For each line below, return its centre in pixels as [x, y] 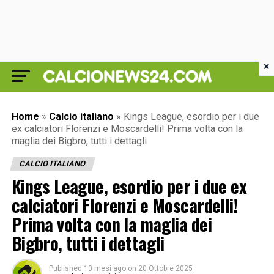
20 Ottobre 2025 [165, 268]
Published [65, 268]
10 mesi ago [105, 268]
